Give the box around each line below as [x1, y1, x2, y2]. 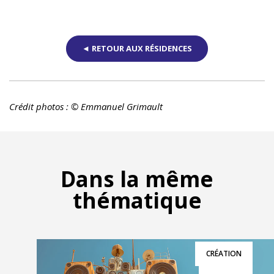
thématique [72, 185, 202, 215]
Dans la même [61, 164, 213, 193]
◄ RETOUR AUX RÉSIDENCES [82, 42, 192, 54]
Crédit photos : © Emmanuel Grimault [9, 100, 163, 113]
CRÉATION [206, 248, 242, 259]
